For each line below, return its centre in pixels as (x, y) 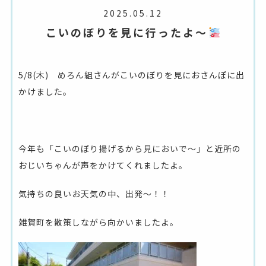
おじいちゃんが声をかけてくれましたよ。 (103, 165)
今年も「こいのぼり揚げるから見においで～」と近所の (129, 148)
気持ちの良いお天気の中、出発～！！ (94, 193)
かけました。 (45, 91)
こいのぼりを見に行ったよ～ (127, 32)
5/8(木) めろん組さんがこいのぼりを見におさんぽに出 (131, 75)
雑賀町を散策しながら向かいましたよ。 (98, 222)
